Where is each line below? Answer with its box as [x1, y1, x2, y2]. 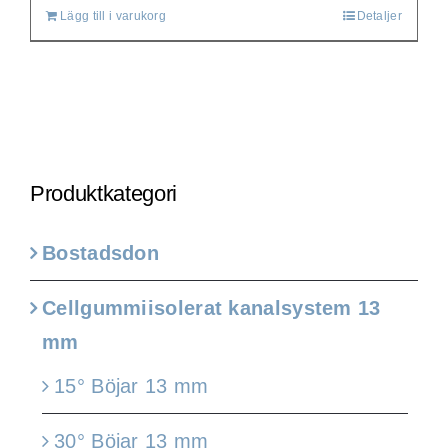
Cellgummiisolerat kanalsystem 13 [42, 297, 381, 320]
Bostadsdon [42, 242, 159, 265]
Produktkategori [30, 181, 178, 207]
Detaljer [356, 8, 402, 23]
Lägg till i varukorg [60, 8, 166, 23]
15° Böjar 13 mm [54, 375, 209, 398]
